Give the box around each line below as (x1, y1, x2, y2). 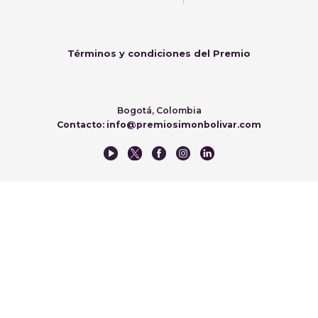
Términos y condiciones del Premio (67, 47, 251, 59)
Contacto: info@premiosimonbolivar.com (57, 119, 261, 130)
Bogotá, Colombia (116, 104, 202, 116)
